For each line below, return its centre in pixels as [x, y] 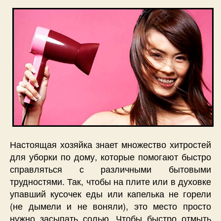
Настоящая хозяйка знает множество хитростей [110, 144]
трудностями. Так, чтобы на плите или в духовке [110, 181]
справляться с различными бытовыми [110, 168]
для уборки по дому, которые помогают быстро [110, 156]
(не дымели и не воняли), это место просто [110, 205]
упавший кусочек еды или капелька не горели [110, 193]
